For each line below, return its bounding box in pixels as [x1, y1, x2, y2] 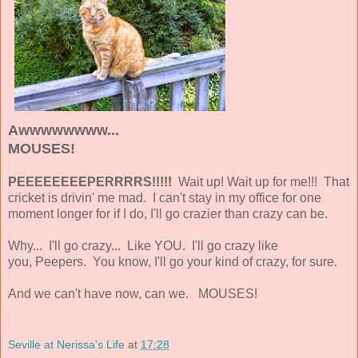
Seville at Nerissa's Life [8, 337, 125, 351]
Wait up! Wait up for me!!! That [172, 174, 349, 189]
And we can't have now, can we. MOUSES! [8, 286, 257, 300]
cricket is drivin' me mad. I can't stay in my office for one [8, 190, 321, 205]
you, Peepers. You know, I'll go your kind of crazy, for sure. [8, 254, 337, 268]
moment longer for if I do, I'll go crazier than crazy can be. [8, 206, 328, 221]
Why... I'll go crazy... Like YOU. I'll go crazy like [8, 238, 278, 253]
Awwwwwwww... [8, 121, 123, 138]
